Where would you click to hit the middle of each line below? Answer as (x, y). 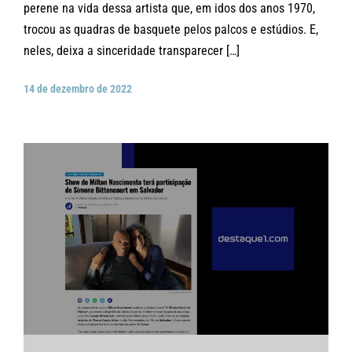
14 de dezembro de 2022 (78, 89)
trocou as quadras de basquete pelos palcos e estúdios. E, (171, 30)
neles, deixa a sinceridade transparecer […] (132, 51)
